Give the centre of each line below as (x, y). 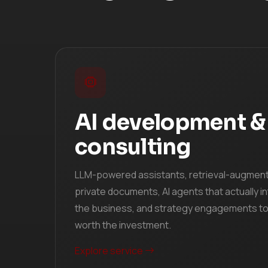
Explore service (110, 250)
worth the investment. (123, 225)
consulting (133, 147)
